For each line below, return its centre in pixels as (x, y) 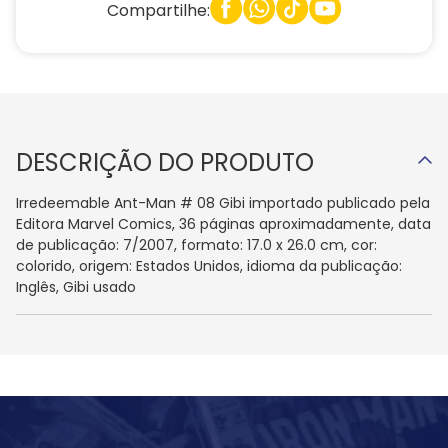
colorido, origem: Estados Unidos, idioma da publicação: (209, 266)
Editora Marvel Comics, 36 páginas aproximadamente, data (223, 224)
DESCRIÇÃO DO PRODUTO (165, 163)
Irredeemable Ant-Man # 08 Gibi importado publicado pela (223, 203)
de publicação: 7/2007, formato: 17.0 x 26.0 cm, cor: (196, 245)
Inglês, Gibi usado (76, 287)
